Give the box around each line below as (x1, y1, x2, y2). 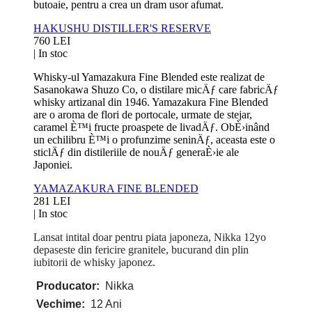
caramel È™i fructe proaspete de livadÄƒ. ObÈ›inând (33, 120, 270, 133)
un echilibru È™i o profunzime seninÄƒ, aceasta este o (33, 133, 275, 146)
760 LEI (33, 34, 70, 47)
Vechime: (36, 297, 88, 310)
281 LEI (33, 194, 70, 207)
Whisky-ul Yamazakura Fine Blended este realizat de (33, 70, 265, 83)
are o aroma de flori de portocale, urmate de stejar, (33, 108, 252, 120)
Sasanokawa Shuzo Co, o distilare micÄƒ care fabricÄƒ (33, 83, 279, 95)
